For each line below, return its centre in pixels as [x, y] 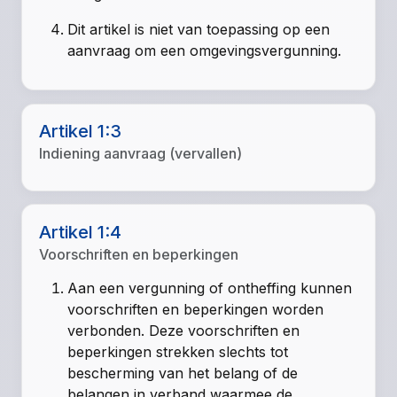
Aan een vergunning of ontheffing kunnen [210, 288]
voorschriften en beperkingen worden [196, 309]
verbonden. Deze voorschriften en [184, 330]
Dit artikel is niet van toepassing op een [199, 30]
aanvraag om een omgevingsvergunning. [205, 51]
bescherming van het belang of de [183, 373]
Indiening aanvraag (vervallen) [141, 153]
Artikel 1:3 [81, 131]
